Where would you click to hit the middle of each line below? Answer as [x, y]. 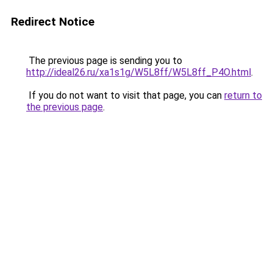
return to [243, 95]
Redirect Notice [53, 22]
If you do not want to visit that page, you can [125, 95]
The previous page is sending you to [104, 61]
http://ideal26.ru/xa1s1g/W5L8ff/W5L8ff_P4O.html [139, 72]
